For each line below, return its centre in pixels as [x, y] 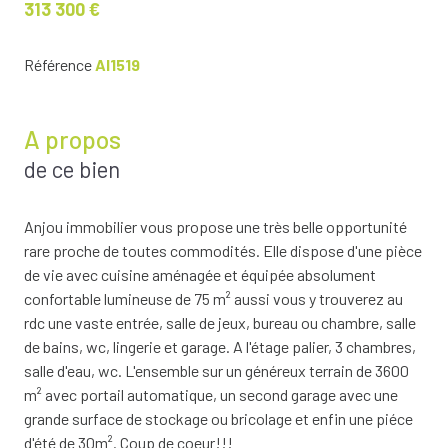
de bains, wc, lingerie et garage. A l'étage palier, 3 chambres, [220, 347]
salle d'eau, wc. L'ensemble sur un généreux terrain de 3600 [216, 371]
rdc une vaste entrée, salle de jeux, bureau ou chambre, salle [220, 323]
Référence [59, 65]
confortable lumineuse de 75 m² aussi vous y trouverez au [213, 299]
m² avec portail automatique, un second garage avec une [211, 395]
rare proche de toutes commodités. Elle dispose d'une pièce [223, 251]
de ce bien [72, 169]
